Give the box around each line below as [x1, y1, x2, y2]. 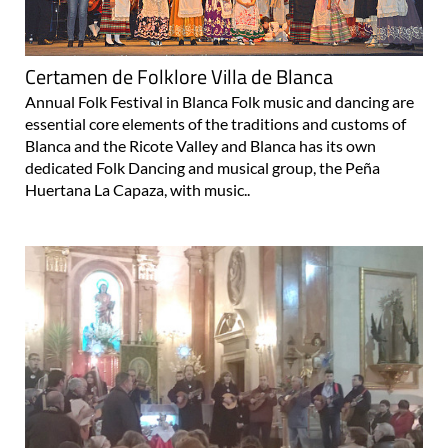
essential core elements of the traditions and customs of [25, 113, 406, 133]
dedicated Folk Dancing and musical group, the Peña [25, 157, 380, 177]
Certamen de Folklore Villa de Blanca [25, 60, 333, 92]
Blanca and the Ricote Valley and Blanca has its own [25, 135, 376, 155]
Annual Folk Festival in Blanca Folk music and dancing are [25, 91, 414, 111]
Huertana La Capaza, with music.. [25, 179, 250, 199]
